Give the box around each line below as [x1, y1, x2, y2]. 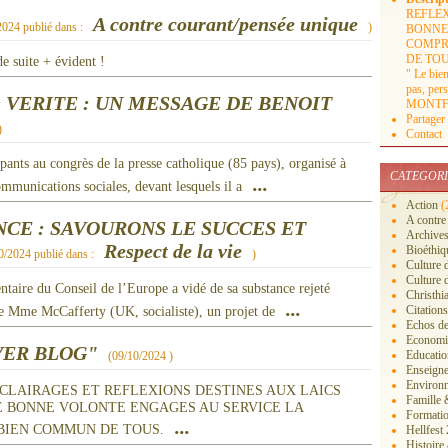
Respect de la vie [104, 240, 242, 262]
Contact [406, 127, 442, 141]
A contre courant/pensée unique [93, 13, 358, 35]
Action [406, 198, 438, 212]
